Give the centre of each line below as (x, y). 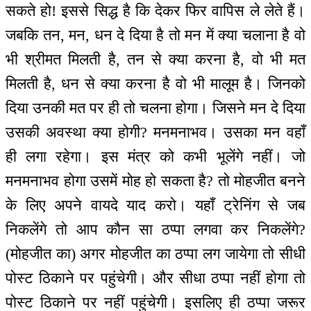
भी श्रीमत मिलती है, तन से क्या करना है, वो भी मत (155, 60)
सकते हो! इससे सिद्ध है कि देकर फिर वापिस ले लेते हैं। (155, 11)
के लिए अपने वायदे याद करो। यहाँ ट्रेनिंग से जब (155, 205)
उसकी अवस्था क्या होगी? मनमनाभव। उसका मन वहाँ (155, 133)
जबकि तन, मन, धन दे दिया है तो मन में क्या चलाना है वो (155, 35)
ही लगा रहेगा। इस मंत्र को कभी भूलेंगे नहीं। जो (155, 157)
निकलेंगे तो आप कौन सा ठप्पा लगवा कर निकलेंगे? (155, 230)
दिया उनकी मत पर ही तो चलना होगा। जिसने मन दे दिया (155, 108)
